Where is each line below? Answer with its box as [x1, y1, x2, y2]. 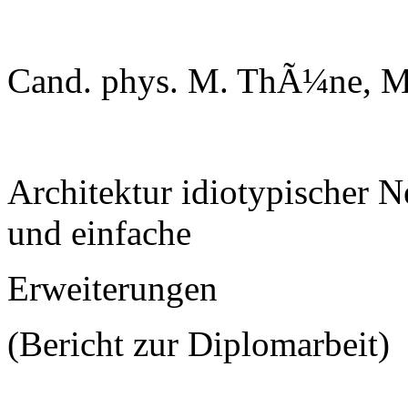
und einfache [7, 212, 191, 252]
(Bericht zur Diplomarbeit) [7, 323, 390, 363]
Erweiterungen [7, 268, 218, 308]
